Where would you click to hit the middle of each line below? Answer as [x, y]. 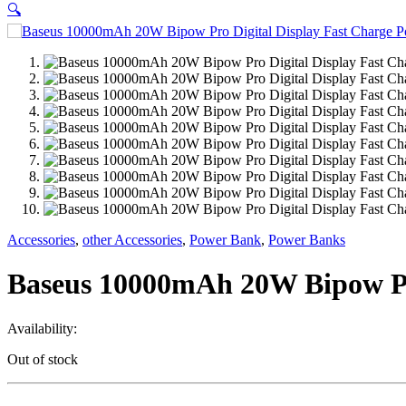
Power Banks [307, 240]
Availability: [42, 328]
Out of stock [43, 359]
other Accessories [132, 240]
